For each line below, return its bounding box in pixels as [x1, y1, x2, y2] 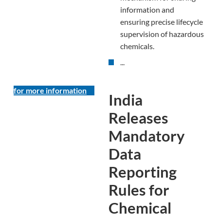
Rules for [108, 181, 169, 200]
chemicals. [120, 41, 154, 51]
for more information [14, 85, 87, 95]
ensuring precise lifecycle [120, 17, 203, 27]
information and [120, 5, 174, 15]
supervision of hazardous [120, 29, 204, 39]
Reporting [108, 163, 177, 182]
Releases [108, 109, 168, 127]
